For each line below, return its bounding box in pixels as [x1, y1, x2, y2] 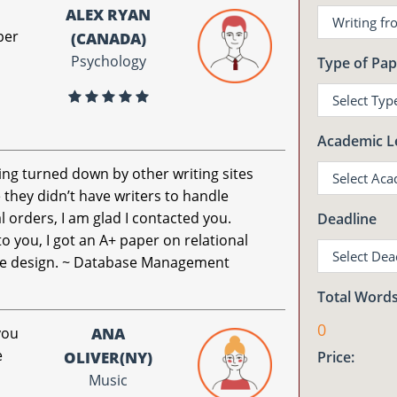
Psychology [70, 51, 146, 71]
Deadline [316, 209, 377, 229]
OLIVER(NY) [64, 347, 153, 368]
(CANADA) [70, 28, 146, 49]
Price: [316, 347, 354, 367]
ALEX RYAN [66, 4, 152, 25]
